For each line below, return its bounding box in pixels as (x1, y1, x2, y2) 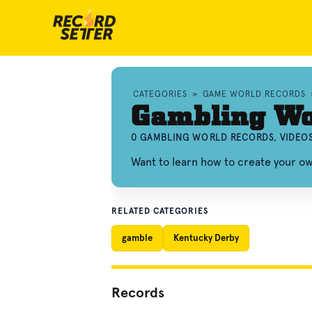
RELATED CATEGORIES (111, 206, 209, 216)
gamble (122, 233, 153, 243)
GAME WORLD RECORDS (202, 89, 306, 99)
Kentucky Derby (173, 233, 239, 243)
